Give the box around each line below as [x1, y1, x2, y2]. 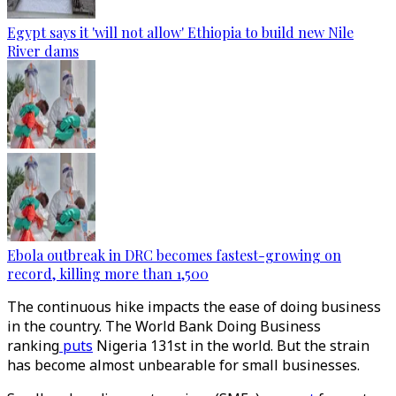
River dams [7, 42, 79, 60]
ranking [7, 336, 59, 355]
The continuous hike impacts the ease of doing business [7, 297, 381, 316]
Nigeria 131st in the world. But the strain [93, 336, 369, 355]
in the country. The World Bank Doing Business [7, 316, 321, 336]
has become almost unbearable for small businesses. [7, 355, 360, 375]
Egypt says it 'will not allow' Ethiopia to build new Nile [7, 23, 354, 42]
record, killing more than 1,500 [7, 264, 209, 283]
